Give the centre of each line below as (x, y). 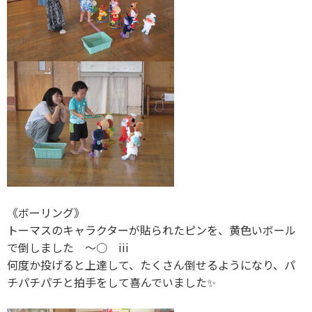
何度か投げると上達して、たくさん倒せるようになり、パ (151, 265)
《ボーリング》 (46, 213)
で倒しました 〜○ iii (68, 248)
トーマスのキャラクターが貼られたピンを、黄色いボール (151, 230)
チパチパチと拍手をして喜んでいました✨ (111, 282)
